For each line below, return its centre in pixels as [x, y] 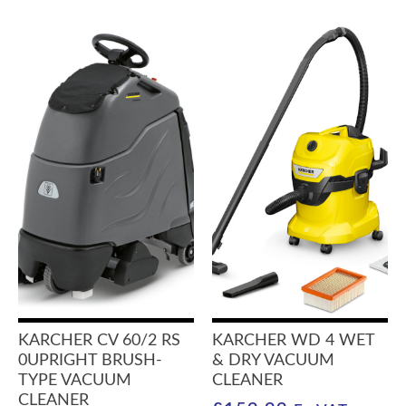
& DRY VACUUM [273, 360]
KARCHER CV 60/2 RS [99, 340]
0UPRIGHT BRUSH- [90, 360]
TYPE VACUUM [75, 380]
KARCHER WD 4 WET [293, 340]
